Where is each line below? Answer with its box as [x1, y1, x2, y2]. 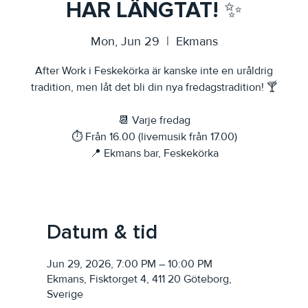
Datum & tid [47, 221, 157, 243]
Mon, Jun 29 [90, 33, 159, 49]
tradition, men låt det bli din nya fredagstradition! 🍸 [31, 80, 277, 94]
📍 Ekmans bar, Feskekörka [89, 146, 219, 160]
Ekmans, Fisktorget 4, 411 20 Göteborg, [47, 272, 232, 286]
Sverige [47, 287, 83, 301]
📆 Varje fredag [118, 113, 190, 127]
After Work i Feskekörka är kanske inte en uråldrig [35, 63, 273, 78]
